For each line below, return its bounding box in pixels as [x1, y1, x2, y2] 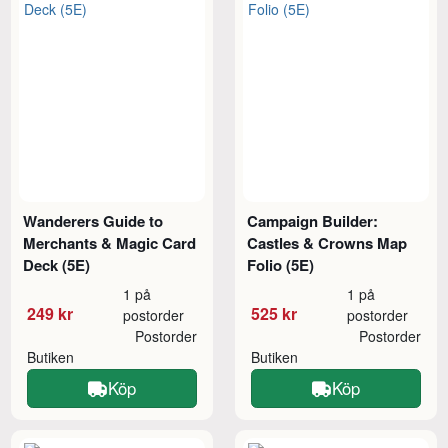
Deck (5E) [23, 254, 91, 277]
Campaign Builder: [247, 210, 379, 233]
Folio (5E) [247, 254, 315, 277]
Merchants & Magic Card [23, 232, 197, 255]
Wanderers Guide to [23, 210, 164, 233]
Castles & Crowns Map [247, 232, 408, 255]
